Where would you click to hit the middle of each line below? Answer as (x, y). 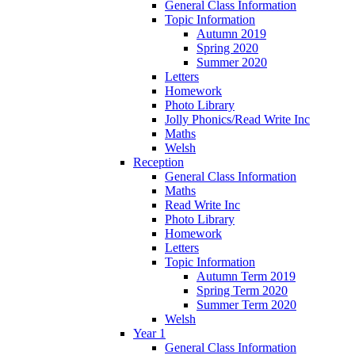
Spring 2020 (227, 48)
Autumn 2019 (231, 33)
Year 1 (149, 333)
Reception (158, 162)
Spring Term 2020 (242, 290)
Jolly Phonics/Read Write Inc (237, 119)
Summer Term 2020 (246, 304)
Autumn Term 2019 (246, 276)
